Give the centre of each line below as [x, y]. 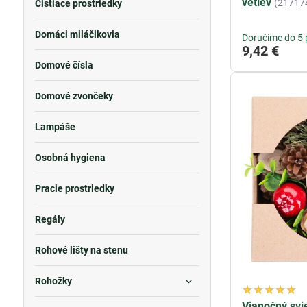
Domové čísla [64, 65]
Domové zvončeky [74, 96]
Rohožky [53, 281]
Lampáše [55, 127]
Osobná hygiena [70, 158]
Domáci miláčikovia [77, 34]
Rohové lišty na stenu [81, 250]
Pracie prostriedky [74, 188]
